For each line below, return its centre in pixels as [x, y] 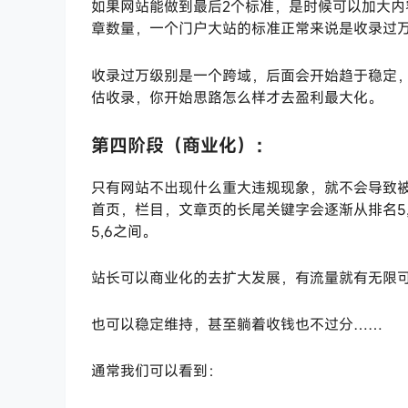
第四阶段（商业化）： [182, 145]
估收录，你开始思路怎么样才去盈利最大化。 [237, 97]
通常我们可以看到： [157, 371]
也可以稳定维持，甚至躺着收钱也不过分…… [237, 325]
